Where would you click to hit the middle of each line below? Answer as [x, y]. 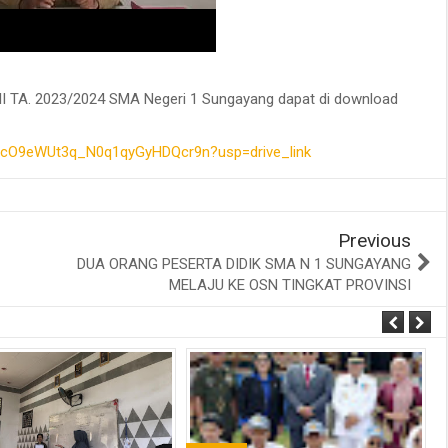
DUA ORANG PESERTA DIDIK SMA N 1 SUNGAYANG [244, 263]
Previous [374, 240]
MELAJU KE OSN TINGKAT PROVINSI [290, 284]
